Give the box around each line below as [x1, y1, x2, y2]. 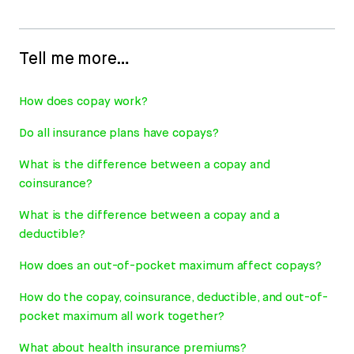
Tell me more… [19, 48, 130, 70]
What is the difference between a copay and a [19, 208, 280, 224]
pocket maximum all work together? [19, 309, 224, 325]
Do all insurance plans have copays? [19, 126, 219, 141]
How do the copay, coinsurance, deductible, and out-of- [19, 290, 328, 306]
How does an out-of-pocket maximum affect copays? [19, 258, 322, 274]
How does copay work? [19, 94, 148, 110]
